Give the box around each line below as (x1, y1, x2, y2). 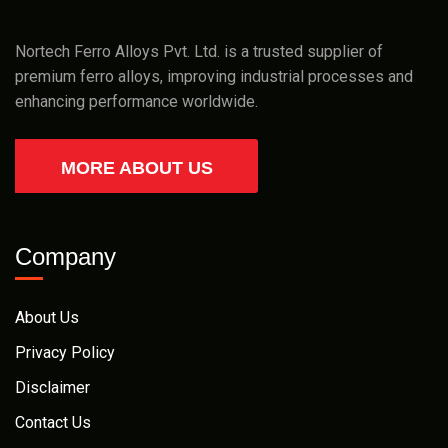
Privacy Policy (15, 343, 115, 363)
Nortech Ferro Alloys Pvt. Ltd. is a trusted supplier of (15, 42, 383, 62)
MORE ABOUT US (61, 158, 213, 179)
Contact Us (15, 413, 91, 433)
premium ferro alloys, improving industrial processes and (15, 67, 413, 87)
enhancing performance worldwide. (15, 92, 258, 112)
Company (15, 243, 116, 271)
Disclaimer (15, 378, 90, 398)
